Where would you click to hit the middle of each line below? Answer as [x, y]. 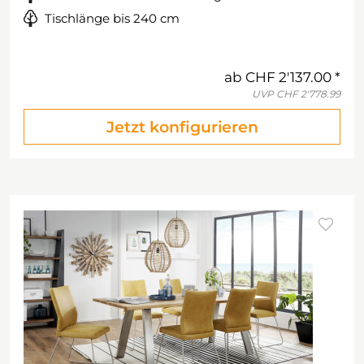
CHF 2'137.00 [288, 77]
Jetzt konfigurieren [182, 127]
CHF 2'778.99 [308, 94]
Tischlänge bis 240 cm [112, 18]
